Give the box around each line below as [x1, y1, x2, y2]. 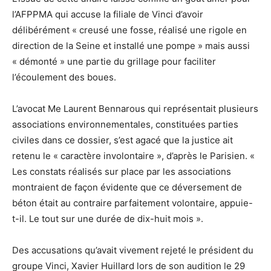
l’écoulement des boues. [12, 71, 116, 83]
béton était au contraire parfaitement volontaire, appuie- [12, 197, 253, 209]
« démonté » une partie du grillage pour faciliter [12, 55, 216, 67]
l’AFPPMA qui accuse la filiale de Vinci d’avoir [12, 8, 203, 20]
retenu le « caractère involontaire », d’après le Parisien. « [12, 149, 255, 162]
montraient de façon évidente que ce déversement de [12, 181, 242, 193]
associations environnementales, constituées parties [12, 118, 238, 130]
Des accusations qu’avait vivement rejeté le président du [12, 244, 253, 256]
